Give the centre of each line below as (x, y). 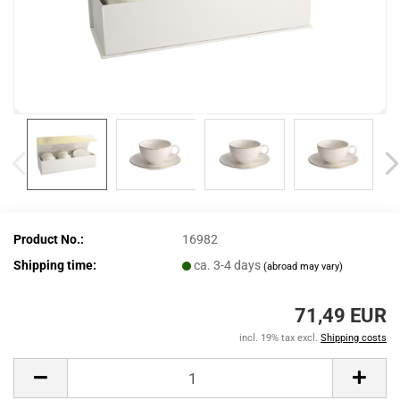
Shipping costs (354, 338)
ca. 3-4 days (229, 265)
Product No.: (49, 239)
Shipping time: (55, 265)
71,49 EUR (341, 316)
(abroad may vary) (304, 266)
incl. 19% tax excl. (280, 338)
